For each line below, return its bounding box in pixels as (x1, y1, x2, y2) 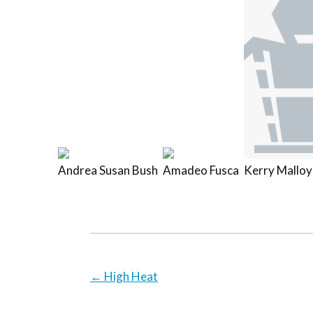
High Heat (103, 269, 158, 284)
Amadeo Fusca (162, 162, 239, 177)
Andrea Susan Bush (57, 162, 158, 177)
